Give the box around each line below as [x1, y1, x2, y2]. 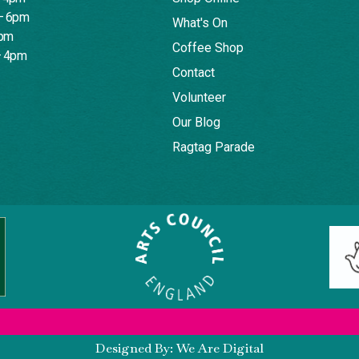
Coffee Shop [171, 40, 244, 55]
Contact [171, 65, 215, 80]
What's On [171, 15, 228, 30]
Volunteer [171, 90, 226, 105]
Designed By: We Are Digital [95, 340, 264, 357]
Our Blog [171, 115, 220, 130]
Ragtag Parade [171, 139, 255, 155]
